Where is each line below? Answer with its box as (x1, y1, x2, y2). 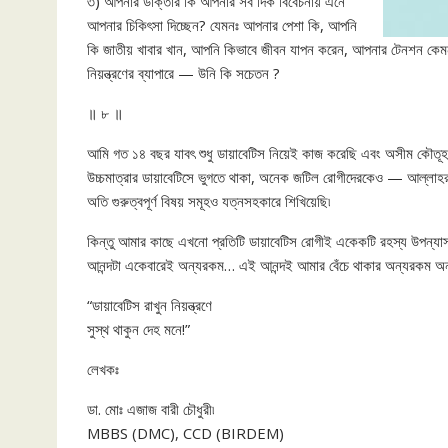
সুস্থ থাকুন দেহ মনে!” (87, 319, 190, 339)
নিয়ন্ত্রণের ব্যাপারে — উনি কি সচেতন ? (87, 63, 280, 83)
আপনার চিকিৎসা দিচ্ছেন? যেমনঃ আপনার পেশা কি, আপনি (87, 15, 357, 35)
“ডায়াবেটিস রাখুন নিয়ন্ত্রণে (87, 295, 212, 315)
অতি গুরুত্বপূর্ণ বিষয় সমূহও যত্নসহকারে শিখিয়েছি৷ (87, 191, 330, 211)
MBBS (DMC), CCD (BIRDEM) (87, 423, 284, 443)
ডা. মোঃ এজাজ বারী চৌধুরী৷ (87, 399, 214, 419)
